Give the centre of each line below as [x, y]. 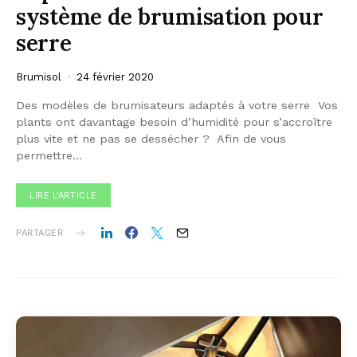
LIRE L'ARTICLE [63, 196]
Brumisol [39, 77]
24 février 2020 [115, 77]
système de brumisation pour [170, 17]
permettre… [49, 156]
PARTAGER [40, 233]
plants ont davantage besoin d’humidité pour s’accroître [174, 122]
